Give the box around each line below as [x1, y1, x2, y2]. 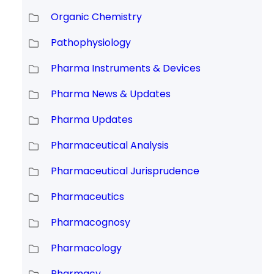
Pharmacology [50, 240, 122, 255]
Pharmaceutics [50, 189, 124, 204]
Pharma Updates [50, 112, 133, 127]
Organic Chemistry [50, 9, 142, 24]
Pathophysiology [50, 35, 131, 50]
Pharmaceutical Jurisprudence [50, 163, 199, 178]
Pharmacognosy [50, 215, 130, 229]
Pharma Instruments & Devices [50, 61, 201, 75]
